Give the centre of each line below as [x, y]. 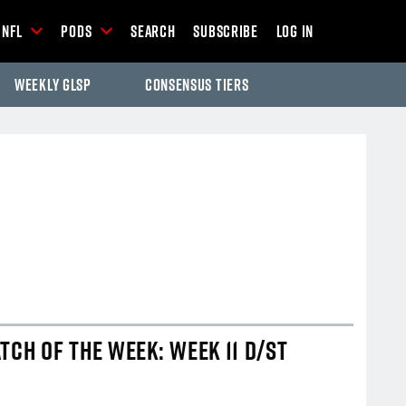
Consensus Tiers [197, 85]
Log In [295, 31]
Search [153, 31]
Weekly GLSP [53, 85]
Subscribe [226, 31]
